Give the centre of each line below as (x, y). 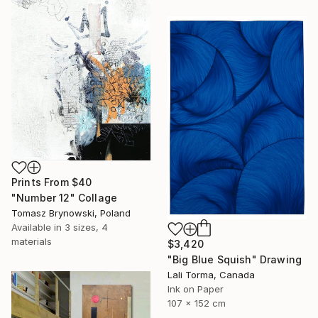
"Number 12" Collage (65, 198)
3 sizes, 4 (86, 227)
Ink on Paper (196, 289)
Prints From (42, 182)
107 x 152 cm (197, 303)
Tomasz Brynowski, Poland (71, 213)
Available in (38, 227)
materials (32, 242)
